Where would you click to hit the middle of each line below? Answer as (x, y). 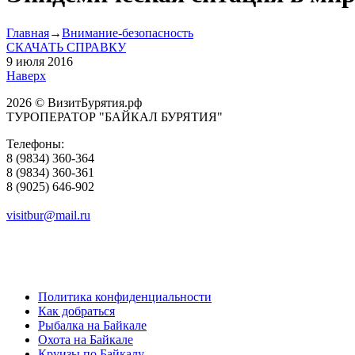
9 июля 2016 (40, 61)
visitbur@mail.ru (48, 215)
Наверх (26, 75)
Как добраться (76, 311)
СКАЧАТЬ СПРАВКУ (66, 47)
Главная (28, 32)
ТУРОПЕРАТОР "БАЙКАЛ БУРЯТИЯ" (115, 116)
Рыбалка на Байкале (92, 325)
